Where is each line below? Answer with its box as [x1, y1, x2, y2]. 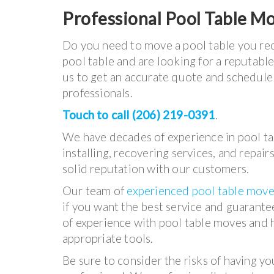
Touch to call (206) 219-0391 [62, 108, 215, 122]
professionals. [62, 86, 133, 100]
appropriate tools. [62, 231, 154, 246]
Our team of [62, 183, 127, 198]
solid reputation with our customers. [62, 161, 250, 176]
